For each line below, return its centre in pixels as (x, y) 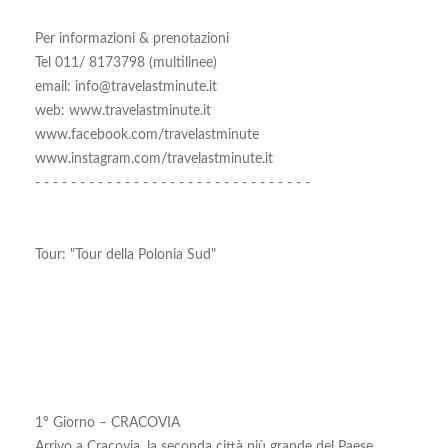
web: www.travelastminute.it (123, 111)
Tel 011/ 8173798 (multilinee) (126, 63)
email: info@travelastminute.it (126, 87)
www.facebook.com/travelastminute (147, 135)
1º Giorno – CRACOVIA (107, 423)
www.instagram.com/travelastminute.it (154, 159)
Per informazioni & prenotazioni (132, 39)
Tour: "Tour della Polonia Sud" (125, 255)
